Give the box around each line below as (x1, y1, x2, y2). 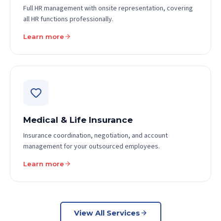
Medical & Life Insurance (23, 115, 133, 125)
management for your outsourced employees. (23, 142, 160, 151)
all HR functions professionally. (23, 14, 113, 24)
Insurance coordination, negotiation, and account (23, 131, 168, 141)
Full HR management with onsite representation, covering (23, 3, 193, 13)
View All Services (74, 208, 140, 218)
